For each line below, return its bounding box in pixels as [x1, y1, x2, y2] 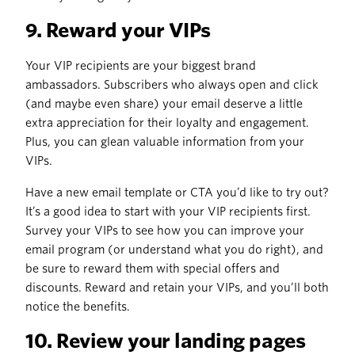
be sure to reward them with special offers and [25, 262, 280, 276]
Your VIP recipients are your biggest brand [25, 59, 256, 73]
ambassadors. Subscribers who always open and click [25, 78, 319, 92]
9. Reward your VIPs [25, 19, 211, 43]
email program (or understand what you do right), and [25, 243, 323, 257]
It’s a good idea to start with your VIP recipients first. [25, 205, 311, 219]
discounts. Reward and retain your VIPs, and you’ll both [25, 281, 329, 295]
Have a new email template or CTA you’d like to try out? [25, 186, 329, 200]
